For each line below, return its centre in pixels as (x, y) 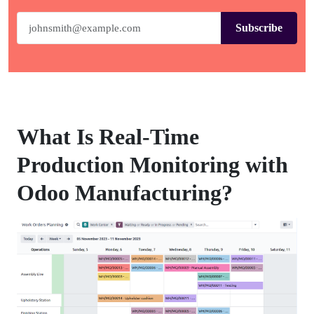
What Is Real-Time (108, 136)
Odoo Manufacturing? (125, 192)
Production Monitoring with (152, 164)
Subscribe (259, 27)
